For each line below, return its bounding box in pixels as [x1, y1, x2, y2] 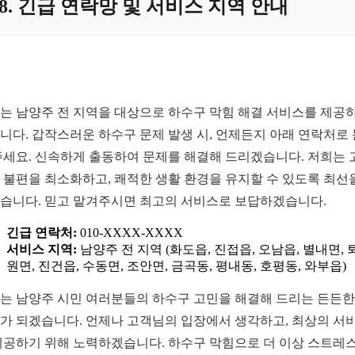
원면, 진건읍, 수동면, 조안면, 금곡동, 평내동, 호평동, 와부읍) [6, 259, 346, 273]
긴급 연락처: [6, 226, 77, 240]
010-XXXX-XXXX [77, 226, 183, 240]
